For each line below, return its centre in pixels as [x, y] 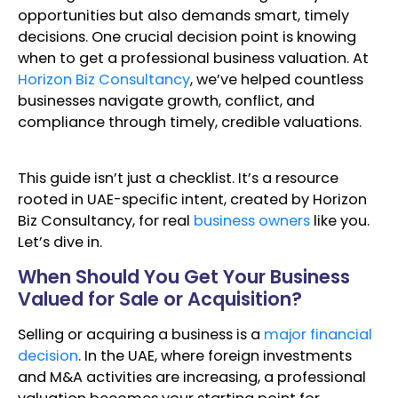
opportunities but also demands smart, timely [183, 16]
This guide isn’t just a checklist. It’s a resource [178, 178]
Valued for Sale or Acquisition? [160, 299]
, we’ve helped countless [277, 80]
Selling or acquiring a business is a [141, 335]
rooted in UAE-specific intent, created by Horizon [192, 199]
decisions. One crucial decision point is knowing [187, 37]
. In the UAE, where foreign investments [215, 356]
